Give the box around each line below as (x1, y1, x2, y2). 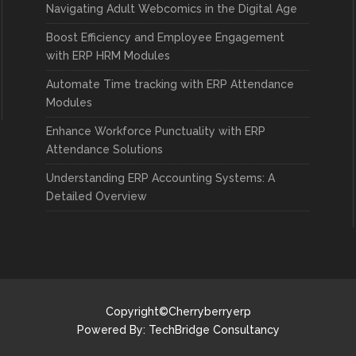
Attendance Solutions (46, 143, 164, 156)
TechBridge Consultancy (148, 323, 280, 336)
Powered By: (76, 323, 149, 336)
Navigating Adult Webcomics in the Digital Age (46, 2, 298, 15)
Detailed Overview (46, 190, 148, 203)
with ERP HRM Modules (46, 49, 171, 62)
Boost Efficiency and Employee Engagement (46, 31, 285, 44)
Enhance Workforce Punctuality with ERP (46, 125, 266, 137)
